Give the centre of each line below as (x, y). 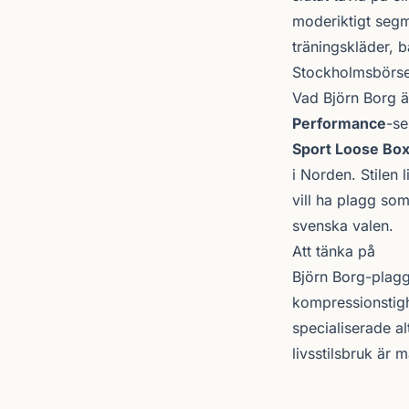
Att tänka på (334, 251)
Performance (339, 123)
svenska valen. (343, 225)
